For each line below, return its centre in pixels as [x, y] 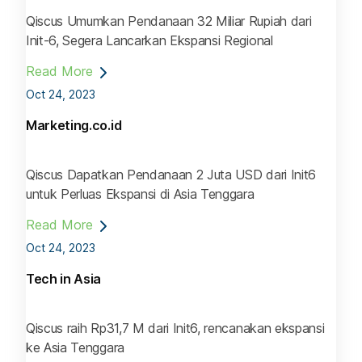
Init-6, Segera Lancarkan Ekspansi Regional [149, 40]
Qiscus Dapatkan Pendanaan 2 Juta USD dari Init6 [171, 175]
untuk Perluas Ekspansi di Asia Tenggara [140, 194]
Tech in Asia [64, 279]
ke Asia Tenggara [75, 348]
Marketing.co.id [74, 125]
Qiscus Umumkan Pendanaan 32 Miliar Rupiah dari [169, 21]
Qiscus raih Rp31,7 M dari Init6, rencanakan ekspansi [175, 328]
